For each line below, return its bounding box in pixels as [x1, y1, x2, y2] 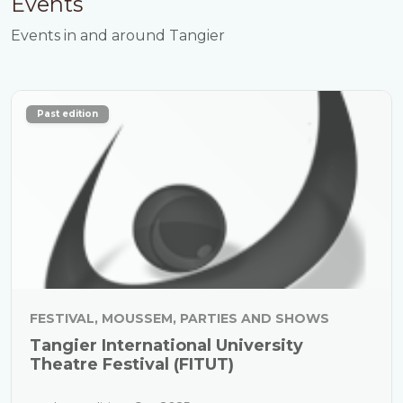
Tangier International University [30, 336, 303, 355]
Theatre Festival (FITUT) [30, 354, 234, 374]
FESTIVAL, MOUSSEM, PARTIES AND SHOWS [30, 310, 329, 327]
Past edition [37, 108, 98, 120]
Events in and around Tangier [11, 27, 225, 44]
